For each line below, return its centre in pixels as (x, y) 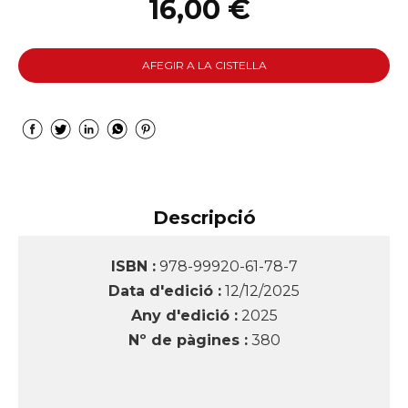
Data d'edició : (165, 291)
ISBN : (133, 266)
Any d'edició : (184, 316)
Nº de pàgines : (188, 340)
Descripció (204, 218)
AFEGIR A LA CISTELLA (204, 65)
